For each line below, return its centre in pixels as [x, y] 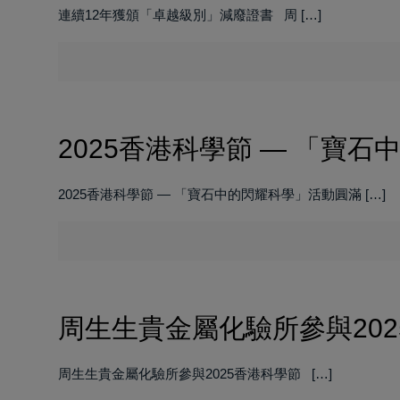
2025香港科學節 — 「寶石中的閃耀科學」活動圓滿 [209, 194]
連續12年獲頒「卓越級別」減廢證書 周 [177, 15]
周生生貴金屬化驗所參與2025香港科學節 [183, 374]
